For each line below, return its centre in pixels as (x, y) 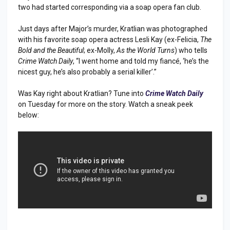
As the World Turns (146, 50)
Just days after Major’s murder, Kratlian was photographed (113, 28)
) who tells (191, 50)
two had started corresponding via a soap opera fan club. (110, 7)
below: (28, 115)
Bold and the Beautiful (51, 50)
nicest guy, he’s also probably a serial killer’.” (87, 72)
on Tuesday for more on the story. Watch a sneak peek (106, 104)
